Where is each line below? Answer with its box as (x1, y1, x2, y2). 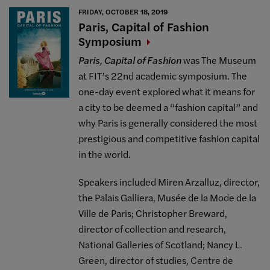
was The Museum (181, 52, 257, 67)
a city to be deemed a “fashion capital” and (78, 99, 259, 114)
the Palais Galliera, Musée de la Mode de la (78, 190, 257, 204)
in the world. (78, 146, 131, 161)
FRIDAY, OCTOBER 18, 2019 (78, 5, 168, 17)
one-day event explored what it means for (78, 84, 256, 98)
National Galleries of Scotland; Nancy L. (78, 237, 243, 251)
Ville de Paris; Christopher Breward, (78, 206, 228, 220)
